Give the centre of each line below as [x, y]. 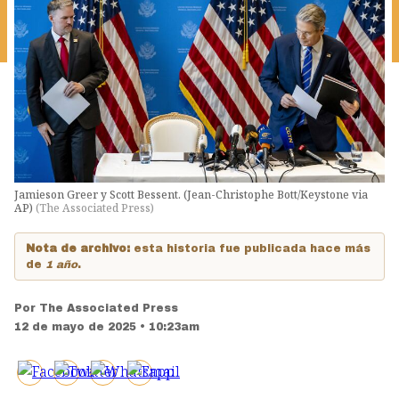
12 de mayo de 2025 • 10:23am [107, 327]
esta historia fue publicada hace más [252, 249]
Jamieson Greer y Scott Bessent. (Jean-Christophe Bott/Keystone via [191, 195]
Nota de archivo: [80, 249]
